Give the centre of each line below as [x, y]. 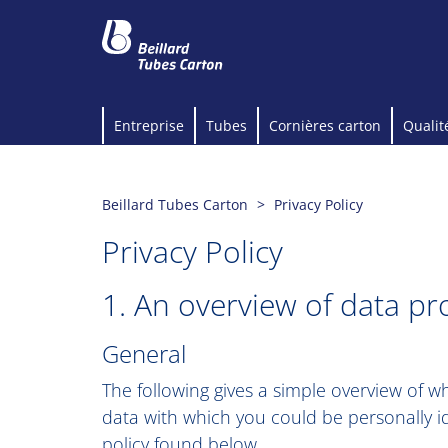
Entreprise [149, 125]
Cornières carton [325, 125]
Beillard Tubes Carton [175, 204]
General [144, 353]
